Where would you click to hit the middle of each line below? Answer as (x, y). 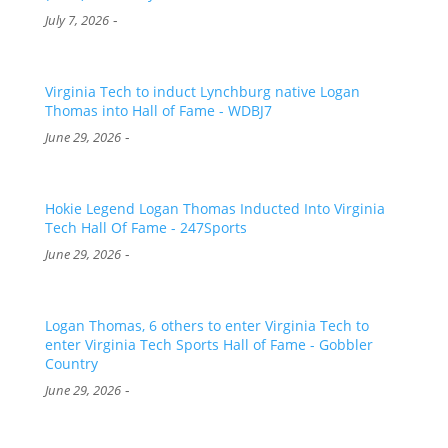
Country (71, 363)
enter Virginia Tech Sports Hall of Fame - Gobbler (208, 344)
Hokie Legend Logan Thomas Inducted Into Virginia (214, 208)
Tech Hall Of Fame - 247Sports (145, 227)
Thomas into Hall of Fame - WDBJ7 (158, 111)
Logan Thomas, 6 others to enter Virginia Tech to (206, 325)
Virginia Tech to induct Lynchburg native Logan (202, 92)
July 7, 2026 (76, 21)
